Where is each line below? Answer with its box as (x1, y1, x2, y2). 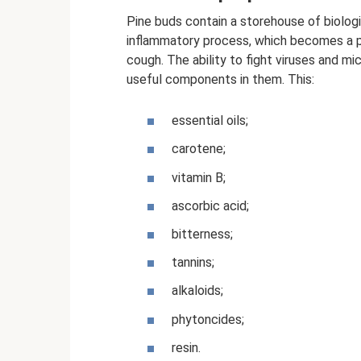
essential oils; (172, 113, 248, 129)
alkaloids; (172, 283, 223, 299)
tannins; (172, 255, 214, 271)
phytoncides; (172, 311, 244, 327)
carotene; (172, 141, 226, 157)
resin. (172, 339, 201, 355)
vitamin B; (172, 169, 226, 185)
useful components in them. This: (127, 72, 314, 87)
